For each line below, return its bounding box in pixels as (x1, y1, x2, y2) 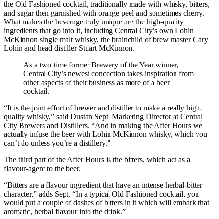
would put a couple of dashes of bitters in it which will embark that (4, 198, 209, 207)
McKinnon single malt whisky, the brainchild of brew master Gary (4, 35, 208, 44)
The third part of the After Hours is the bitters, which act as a (4, 155, 190, 164)
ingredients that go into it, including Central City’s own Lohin (4, 26, 194, 35)
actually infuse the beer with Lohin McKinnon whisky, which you (4, 130, 207, 138)
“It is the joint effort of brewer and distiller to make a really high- (4, 103, 202, 112)
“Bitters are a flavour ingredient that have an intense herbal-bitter (4, 180, 202, 189)
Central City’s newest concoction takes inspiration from (23, 69, 194, 78)
